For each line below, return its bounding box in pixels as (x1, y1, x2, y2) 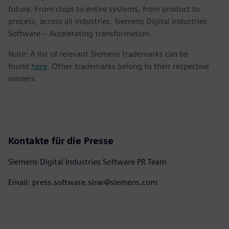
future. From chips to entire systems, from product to (8, 4, 200, 14)
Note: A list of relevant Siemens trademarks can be (8, 49, 188, 59)
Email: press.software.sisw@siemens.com (8, 177, 157, 188)
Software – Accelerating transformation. (8, 29, 152, 39)
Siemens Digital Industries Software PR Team (8, 157, 167, 167)
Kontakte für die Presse (8, 135, 113, 147)
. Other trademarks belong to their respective (47, 61, 209, 72)
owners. (8, 74, 37, 84)
